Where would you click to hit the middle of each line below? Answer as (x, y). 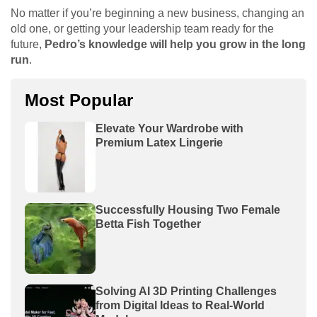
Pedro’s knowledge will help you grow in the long (175, 44)
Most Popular (79, 100)
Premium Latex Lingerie (159, 142)
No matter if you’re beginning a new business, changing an (157, 13)
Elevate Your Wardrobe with (169, 128)
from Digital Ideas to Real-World (180, 305)
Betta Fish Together (148, 224)
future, (28, 44)
